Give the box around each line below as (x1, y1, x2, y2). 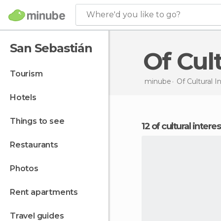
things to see (15, 116, 65, 126)
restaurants (15, 140, 58, 149)
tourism (15, 69, 43, 78)
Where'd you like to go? (86, 10, 181, 19)
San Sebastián (10, 41, 92, 55)
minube (144, 76, 171, 86)
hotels (16, 93, 37, 102)
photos (15, 164, 38, 173)
